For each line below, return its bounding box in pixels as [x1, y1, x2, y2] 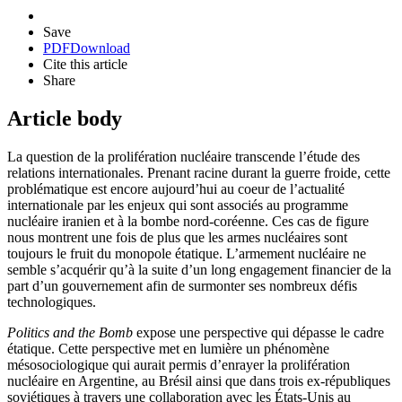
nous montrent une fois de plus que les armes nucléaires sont [7, 229, 347, 245]
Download [70, 40, 130, 57]
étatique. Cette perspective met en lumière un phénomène [7, 340, 329, 356]
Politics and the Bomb [7, 324, 136, 340]
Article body [7, 106, 122, 130]
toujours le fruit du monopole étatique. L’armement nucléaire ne [7, 245, 366, 261]
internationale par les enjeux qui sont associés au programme [7, 197, 348, 213]
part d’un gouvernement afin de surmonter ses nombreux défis [7, 277, 357, 293]
